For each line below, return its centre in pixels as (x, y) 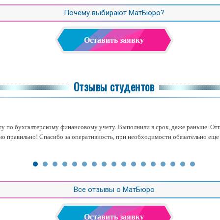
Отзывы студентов (114, 86)
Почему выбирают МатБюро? (114, 13)
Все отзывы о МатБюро (114, 189)
